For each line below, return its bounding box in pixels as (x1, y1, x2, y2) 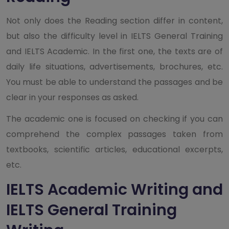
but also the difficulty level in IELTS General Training (6, 30, 223, 42)
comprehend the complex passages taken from (6, 128, 223, 140)
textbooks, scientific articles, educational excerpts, (6, 143, 223, 155)
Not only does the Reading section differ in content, (6, 14, 223, 27)
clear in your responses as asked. (6, 91, 139, 103)
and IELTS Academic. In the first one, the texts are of (6, 45, 223, 57)
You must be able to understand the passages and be (6, 76, 223, 88)
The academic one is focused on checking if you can (6, 112, 223, 125)
